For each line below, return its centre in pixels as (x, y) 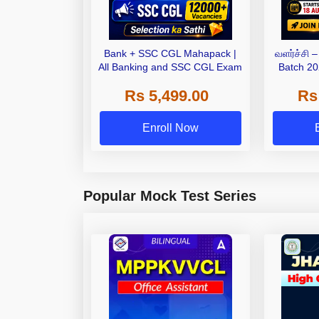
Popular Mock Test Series (170, 196)
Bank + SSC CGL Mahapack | (169, 53)
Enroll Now (170, 128)
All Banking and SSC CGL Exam (171, 67)
